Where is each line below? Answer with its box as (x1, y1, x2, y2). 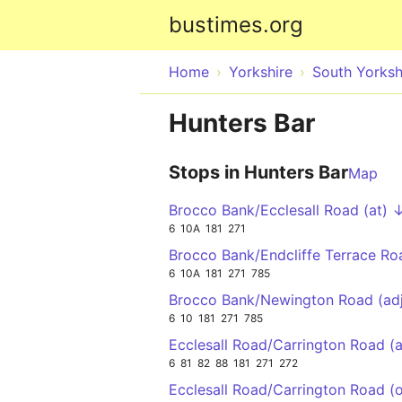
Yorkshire (229, 63, 293, 81)
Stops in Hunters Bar (169, 162, 348, 183)
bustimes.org (169, 12, 303, 38)
